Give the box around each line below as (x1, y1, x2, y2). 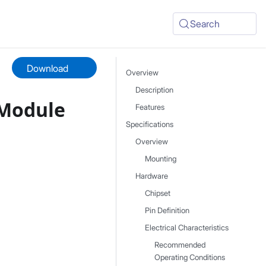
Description (135, 85, 173, 94)
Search (190, 18, 220, 30)
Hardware (135, 172, 168, 180)
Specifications (126, 120, 173, 129)
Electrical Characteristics (145, 223, 229, 232)
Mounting (145, 154, 176, 163)
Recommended (154, 240, 205, 249)
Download (27, 62, 68, 74)
